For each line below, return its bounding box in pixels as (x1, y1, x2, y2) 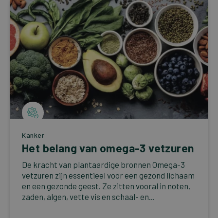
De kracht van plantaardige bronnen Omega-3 (22, 159, 185, 169)
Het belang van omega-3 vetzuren (22, 141, 194, 155)
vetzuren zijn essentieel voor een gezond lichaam (22, 170, 195, 180)
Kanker (22, 130, 45, 139)
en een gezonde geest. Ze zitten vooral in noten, (22, 181, 190, 191)
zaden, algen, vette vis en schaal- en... (22, 191, 155, 201)
